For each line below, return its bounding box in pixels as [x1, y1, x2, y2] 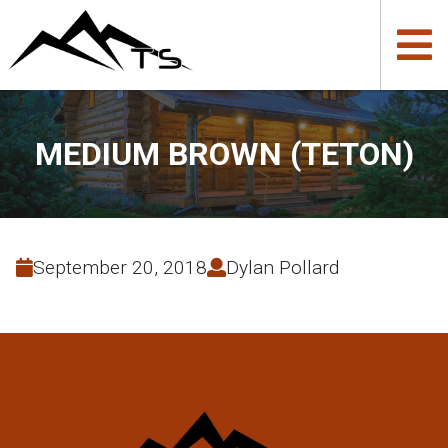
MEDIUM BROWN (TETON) [34, 135, 414, 173]
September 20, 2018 [33, 256, 207, 279]
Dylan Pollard [226, 256, 339, 279]
